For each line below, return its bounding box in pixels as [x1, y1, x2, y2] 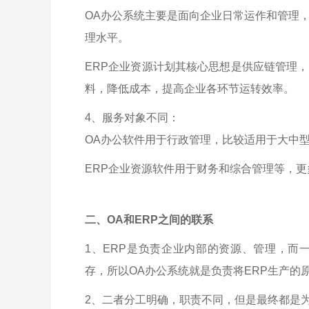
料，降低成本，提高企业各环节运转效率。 [85, 83, 295, 94]
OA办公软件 [85, 134, 145, 146]
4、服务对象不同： [85, 112, 179, 123]
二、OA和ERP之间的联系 [85, 214, 213, 226]
